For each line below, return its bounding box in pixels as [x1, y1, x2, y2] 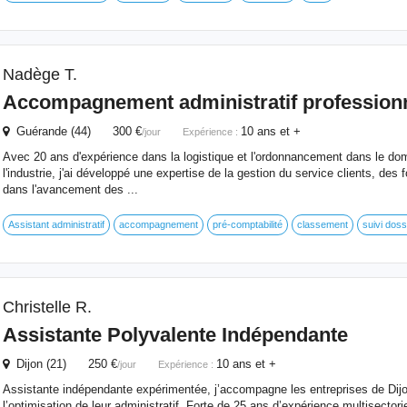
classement [296, 219, 348, 230]
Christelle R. [2, 298, 92, 316]
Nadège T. [2, 65, 77, 84]
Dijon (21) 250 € [8, 357, 117, 371]
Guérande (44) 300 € [8, 124, 142, 138]
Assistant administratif [7, 219, 104, 230]
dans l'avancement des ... [2, 183, 138, 196]
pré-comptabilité [212, 219, 283, 230]
